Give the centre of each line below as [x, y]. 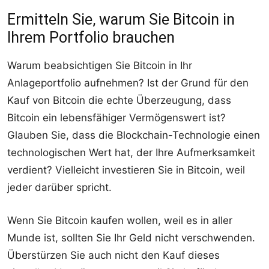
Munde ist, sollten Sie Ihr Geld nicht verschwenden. [131, 237]
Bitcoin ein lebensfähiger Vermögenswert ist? [116, 117]
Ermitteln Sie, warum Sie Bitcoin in [121, 19]
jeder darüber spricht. [59, 187]
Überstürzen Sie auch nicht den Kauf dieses [113, 255]
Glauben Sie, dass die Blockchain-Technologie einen [134, 135]
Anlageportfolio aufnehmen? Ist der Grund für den [128, 83]
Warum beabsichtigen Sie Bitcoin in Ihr [100, 65]
